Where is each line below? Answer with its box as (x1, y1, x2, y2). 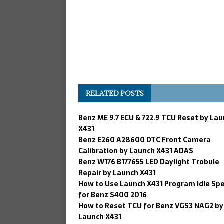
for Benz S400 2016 (78, 189, 147, 200)
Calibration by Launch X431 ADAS (78, 145, 193, 156)
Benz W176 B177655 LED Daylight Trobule (78, 156, 219, 167)
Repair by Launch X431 (78, 167, 156, 178)
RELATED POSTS (86, 88, 144, 98)
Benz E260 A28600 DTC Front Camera (78, 134, 211, 145)
